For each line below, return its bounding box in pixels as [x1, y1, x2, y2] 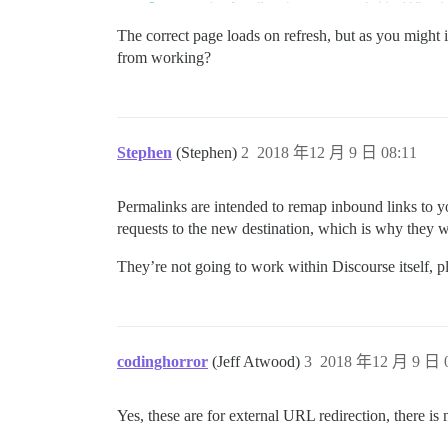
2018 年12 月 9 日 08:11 [257, 144, 417, 161]
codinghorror [117, 353, 208, 370]
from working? [117, 49, 211, 66]
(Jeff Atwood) [212, 353, 304, 370]
